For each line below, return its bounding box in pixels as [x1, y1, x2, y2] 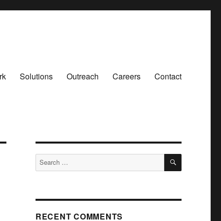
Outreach [66, 70, 99, 82]
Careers [112, 70, 141, 82]
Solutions [19, 70, 53, 82]
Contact [154, 70, 182, 82]
